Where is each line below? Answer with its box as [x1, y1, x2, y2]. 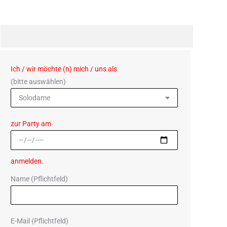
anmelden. [11, 157, 44, 165]
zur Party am [11, 120, 51, 128]
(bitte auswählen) [11, 78, 66, 86]
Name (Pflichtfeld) [11, 175, 68, 183]
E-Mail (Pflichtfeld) [11, 217, 68, 225]
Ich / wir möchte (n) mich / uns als [11, 65, 117, 73]
